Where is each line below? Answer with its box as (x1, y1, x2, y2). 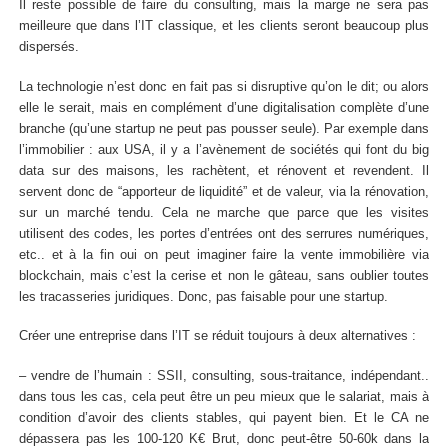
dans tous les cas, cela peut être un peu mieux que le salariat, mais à (18, 390, 430, 405)
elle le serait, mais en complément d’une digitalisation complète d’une (18, 100, 430, 115)
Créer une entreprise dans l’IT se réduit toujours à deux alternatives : (18, 329, 416, 344)
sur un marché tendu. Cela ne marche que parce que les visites (18, 205, 430, 220)
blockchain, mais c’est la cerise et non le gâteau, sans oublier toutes (18, 268, 430, 283)
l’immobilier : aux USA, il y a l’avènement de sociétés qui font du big (18, 142, 430, 157)
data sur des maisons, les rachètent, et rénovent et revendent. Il (18, 163, 430, 178)
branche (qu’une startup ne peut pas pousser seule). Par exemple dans (18, 121, 430, 136)
